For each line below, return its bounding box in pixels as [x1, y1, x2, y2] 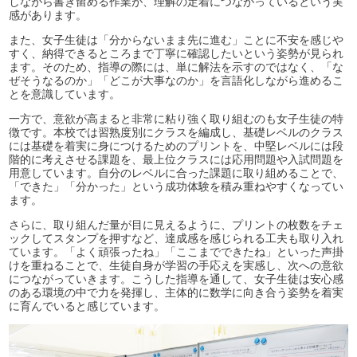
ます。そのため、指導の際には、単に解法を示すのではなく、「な [9, 61, 344, 74]
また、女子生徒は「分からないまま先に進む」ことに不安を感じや [9, 33, 344, 47]
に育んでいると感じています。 [9, 300, 166, 313]
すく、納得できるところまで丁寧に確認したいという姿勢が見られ [9, 47, 344, 61]
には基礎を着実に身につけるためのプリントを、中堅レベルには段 [9, 139, 344, 153]
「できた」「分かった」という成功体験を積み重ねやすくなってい [9, 180, 344, 194]
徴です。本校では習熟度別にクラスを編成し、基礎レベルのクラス [9, 126, 344, 139]
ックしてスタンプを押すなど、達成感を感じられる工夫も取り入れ [9, 232, 344, 245]
